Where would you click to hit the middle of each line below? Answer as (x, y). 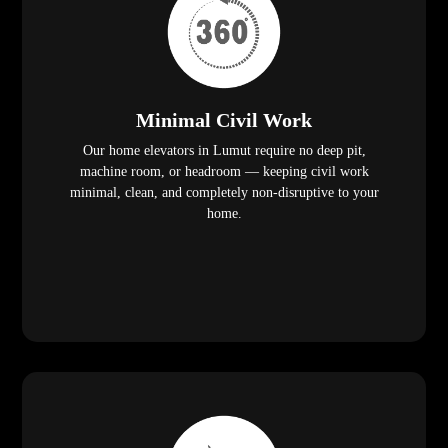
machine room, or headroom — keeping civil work (224, 172)
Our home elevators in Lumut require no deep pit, (224, 151)
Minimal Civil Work (224, 120)
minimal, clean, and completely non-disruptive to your (224, 193)
